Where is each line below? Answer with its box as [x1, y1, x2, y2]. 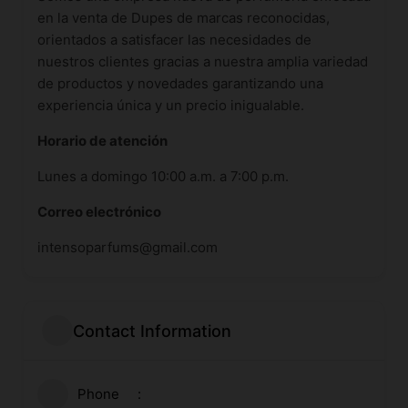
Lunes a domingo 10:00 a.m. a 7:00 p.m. [37, 168, 289, 185]
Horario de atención [37, 132, 168, 149]
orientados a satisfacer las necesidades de [37, 31, 311, 48]
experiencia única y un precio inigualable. [37, 97, 304, 114]
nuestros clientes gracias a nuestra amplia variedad [37, 53, 368, 70]
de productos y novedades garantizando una [37, 75, 323, 92]
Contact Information [73, 321, 231, 341]
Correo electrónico [37, 203, 161, 220]
